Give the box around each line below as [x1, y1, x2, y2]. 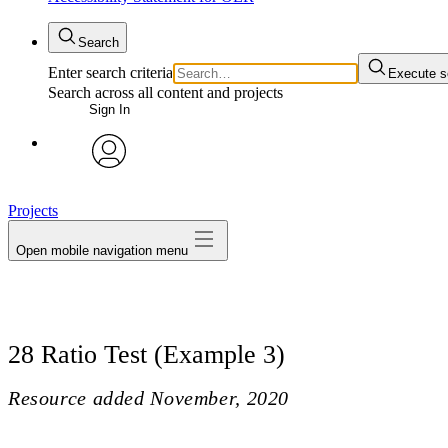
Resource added [8, 386, 145, 409]
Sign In [88, 102, 130, 117]
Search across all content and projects [48, 84, 283, 101]
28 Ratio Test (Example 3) [8, 339, 285, 369]
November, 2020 [150, 386, 289, 409]
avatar [91, 175, 127, 191]
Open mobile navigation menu [16, 242, 188, 258]
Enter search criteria [48, 64, 173, 81]
